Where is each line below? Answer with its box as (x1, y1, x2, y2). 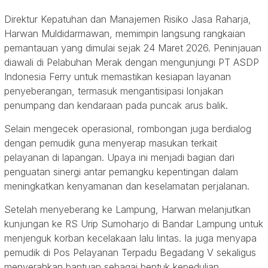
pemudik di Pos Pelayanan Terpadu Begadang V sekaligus (4, 246, 256, 258)
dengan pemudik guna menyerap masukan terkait (4, 136, 217, 149)
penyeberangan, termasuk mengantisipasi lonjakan (4, 84, 223, 97)
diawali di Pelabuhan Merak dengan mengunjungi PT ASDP (4, 56, 259, 68)
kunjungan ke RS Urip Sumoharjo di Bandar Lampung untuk (4, 217, 263, 230)
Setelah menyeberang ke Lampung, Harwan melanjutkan (4, 203, 251, 215)
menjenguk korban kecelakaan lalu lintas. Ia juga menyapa (4, 232, 257, 244)
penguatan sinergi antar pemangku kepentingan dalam (4, 165, 238, 178)
